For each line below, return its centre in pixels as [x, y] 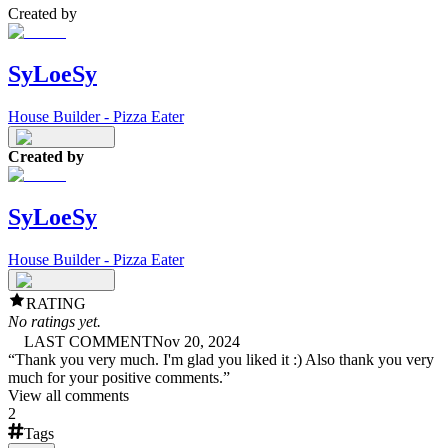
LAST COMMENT [88, 341]
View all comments [68, 395]
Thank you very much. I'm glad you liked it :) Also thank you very [224, 359]
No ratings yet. [54, 321]
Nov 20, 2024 [196, 341]
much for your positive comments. [115, 377]
